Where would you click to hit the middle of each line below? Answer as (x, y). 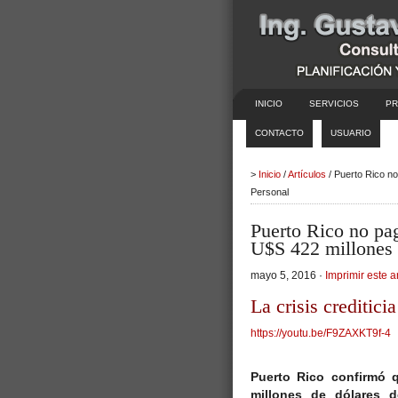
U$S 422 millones (322, 248)
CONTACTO (279, 133)
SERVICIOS (334, 103)
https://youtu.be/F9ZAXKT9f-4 (321, 333)
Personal (270, 192)
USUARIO (351, 133)
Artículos (307, 174)
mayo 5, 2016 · (288, 275)
